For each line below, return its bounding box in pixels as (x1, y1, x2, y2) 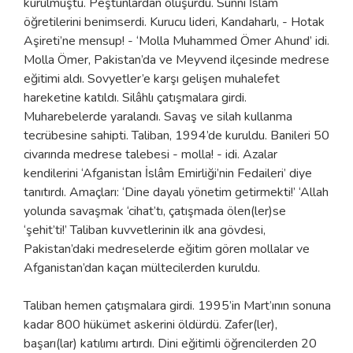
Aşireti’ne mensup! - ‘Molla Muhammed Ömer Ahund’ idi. (24, 32, 329, 50)
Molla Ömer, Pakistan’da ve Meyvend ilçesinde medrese (24, 50, 329, 69)
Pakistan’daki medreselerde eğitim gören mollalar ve (24, 240, 310, 258)
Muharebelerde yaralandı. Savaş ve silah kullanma (24, 107, 292, 125)
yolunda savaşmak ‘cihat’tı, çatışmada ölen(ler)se (24, 202, 286, 220)
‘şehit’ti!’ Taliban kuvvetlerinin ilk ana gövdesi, (24, 221, 266, 239)
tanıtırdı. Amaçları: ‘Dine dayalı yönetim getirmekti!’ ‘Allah (24, 183, 329, 201)
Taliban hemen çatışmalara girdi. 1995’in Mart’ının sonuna (24, 296, 331, 314)
